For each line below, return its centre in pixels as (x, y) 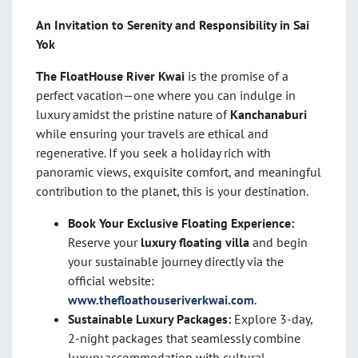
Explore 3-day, (272, 319)
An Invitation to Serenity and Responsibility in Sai (173, 25)
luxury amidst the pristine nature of (133, 115)
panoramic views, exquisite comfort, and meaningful (179, 172)
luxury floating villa (195, 243)
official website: (111, 281)
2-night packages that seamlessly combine (184, 338)
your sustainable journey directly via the (176, 262)
